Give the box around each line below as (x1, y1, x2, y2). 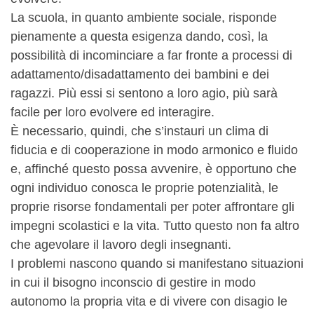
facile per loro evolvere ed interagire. (11, 105, 214, 119)
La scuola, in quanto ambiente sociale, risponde (11, 11, 277, 25)
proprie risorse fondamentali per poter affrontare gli (11, 200, 294, 214)
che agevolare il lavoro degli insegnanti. (11, 238, 231, 252)
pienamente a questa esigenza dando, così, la (11, 29, 268, 43)
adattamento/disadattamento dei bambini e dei (11, 67, 269, 81)
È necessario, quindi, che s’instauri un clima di (11, 124, 268, 138)
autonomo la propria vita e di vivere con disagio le (11, 294, 287, 308)
